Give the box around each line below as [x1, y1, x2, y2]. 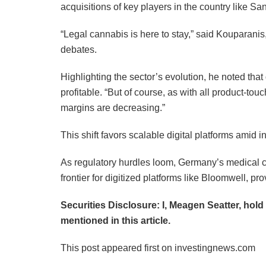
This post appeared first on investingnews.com [61, 242, 255, 253]
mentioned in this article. [61, 215, 170, 226]
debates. [61, 44, 97, 55]
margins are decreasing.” [61, 102, 165, 113]
